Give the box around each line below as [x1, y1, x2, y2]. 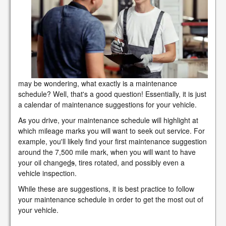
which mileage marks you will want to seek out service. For [18, 126, 205, 136]
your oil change [18, 157, 68, 168]
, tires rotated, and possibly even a [75, 157, 185, 168]
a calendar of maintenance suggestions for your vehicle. [18, 99, 197, 110]
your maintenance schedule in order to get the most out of [18, 194, 204, 205]
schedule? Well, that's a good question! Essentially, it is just [18, 89, 207, 99]
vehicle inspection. [18, 168, 77, 179]
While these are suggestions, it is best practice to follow [18, 184, 195, 194]
